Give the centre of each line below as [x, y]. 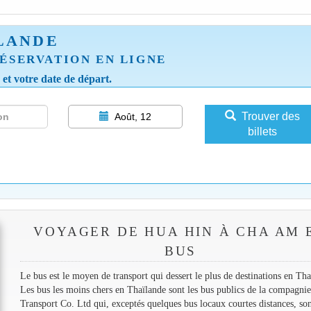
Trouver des [270, 116]
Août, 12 [133, 116]
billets [262, 131]
